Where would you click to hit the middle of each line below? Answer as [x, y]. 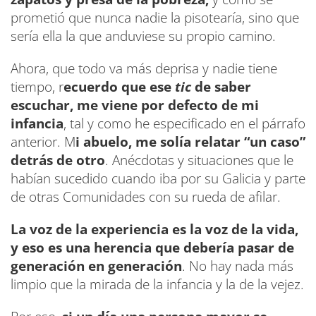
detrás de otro [58, 160]
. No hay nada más [238, 266]
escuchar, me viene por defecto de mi [135, 105]
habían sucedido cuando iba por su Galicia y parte [158, 178]
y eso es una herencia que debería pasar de [152, 247]
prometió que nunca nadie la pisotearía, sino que [155, 17]
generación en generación [96, 266]
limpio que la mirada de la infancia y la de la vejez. [157, 284]
